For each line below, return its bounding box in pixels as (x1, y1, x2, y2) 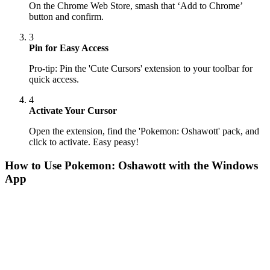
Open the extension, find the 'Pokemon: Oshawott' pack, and (29, 126, 259, 137)
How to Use (5, 159, 64, 172)
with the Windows (166, 159, 258, 172)
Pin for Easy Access (29, 43, 108, 54)
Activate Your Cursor (29, 105, 117, 116)
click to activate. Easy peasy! (29, 137, 139, 148)
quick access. (29, 74, 79, 85)
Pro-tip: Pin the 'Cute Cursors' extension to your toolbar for (29, 63, 253, 74)
